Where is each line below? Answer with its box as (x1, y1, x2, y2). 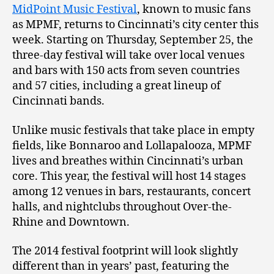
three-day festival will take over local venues (12, 48, 245, 63)
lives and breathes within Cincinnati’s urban (12, 154, 243, 168)
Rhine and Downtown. (12, 215, 130, 229)
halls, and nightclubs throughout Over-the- (12, 199, 232, 214)
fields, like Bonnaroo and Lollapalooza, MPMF (12, 138, 252, 153)
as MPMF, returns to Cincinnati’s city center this (12, 18, 259, 32)
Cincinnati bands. (12, 94, 105, 109)
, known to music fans (137, 2, 251, 17)
